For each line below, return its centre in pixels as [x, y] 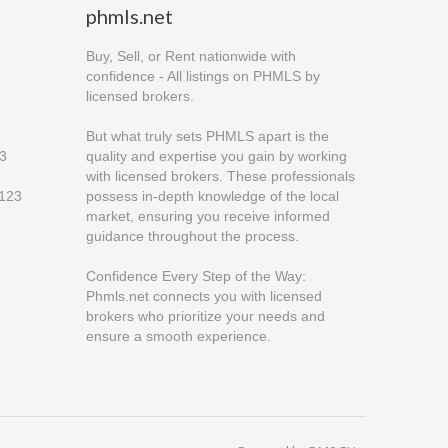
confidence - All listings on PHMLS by [203, 75]
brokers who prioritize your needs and [205, 315]
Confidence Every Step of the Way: [196, 275]
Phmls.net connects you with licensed [204, 295]
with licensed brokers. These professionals [220, 175]
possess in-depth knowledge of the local [212, 195]
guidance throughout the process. [192, 235]
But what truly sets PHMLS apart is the [207, 135]
